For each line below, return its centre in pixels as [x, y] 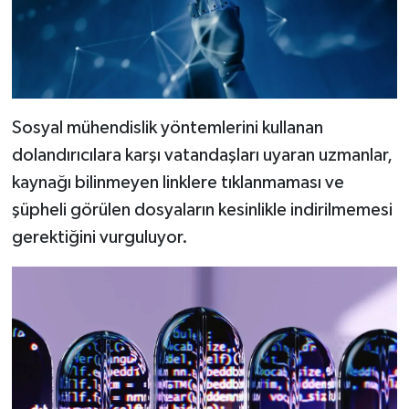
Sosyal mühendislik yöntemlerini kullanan [167, 128]
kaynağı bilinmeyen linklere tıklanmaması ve [178, 183]
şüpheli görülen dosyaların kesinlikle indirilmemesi [202, 210]
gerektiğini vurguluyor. [100, 238]
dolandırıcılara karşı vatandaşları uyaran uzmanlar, [202, 156]
